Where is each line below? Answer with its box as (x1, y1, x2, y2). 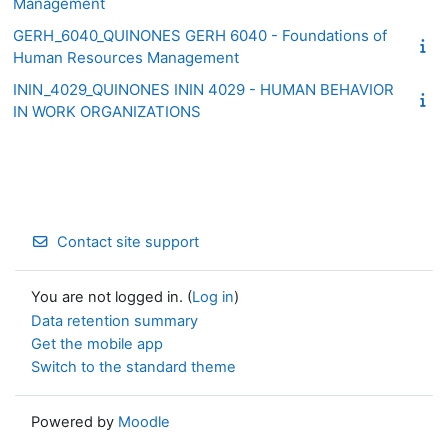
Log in (192, 288, 234, 307)
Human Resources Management (13, 47, 239, 67)
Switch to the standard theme (31, 357, 236, 376)
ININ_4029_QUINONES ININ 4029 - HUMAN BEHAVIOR (13, 79, 394, 99)
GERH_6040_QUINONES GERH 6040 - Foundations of (13, 25, 387, 45)
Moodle (118, 413, 170, 432)
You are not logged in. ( (31, 288, 192, 307)
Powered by (31, 413, 118, 432)
